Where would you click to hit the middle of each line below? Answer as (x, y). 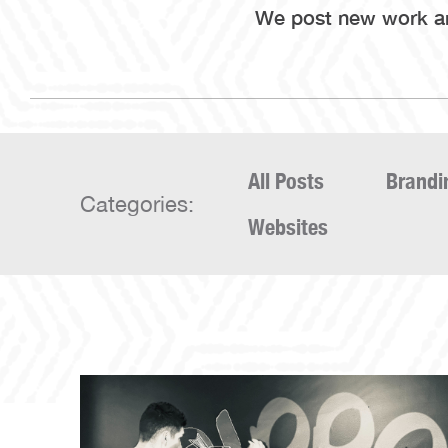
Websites (288, 227)
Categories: (137, 204)
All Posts (286, 181)
